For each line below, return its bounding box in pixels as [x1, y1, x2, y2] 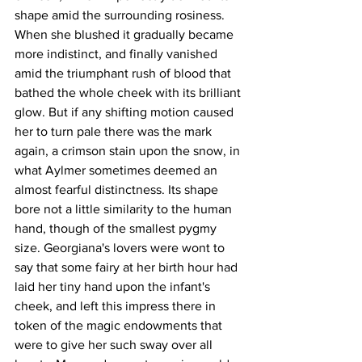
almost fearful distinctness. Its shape [15, 182, 221, 196]
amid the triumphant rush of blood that [15, 65, 234, 80]
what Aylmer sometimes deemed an [15, 162, 221, 177]
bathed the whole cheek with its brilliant [15, 85, 244, 99]
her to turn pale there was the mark [15, 124, 215, 138]
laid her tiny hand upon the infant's [15, 279, 213, 293]
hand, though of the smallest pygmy [15, 221, 220, 235]
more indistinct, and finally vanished [15, 46, 221, 61]
